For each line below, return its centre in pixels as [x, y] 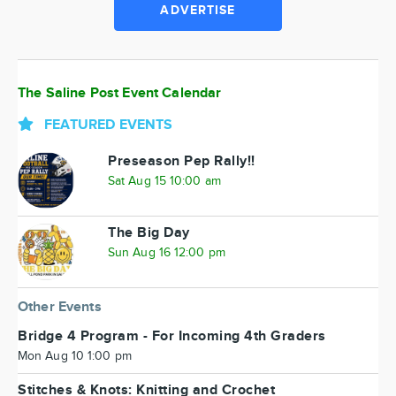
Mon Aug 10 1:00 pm [75, 356]
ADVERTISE [198, 10]
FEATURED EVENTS [109, 125]
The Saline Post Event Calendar [120, 93]
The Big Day [149, 233]
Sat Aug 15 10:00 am [164, 181]
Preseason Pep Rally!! [182, 161]
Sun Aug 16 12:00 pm [167, 253]
